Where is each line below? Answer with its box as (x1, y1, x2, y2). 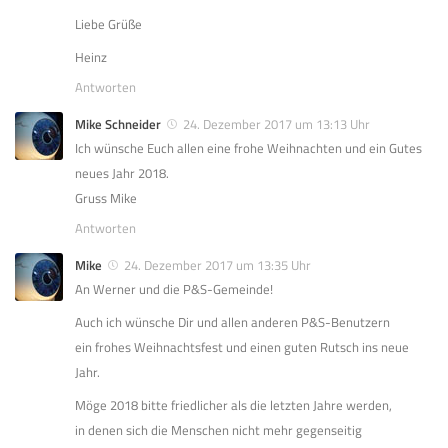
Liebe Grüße (75, 13, 142, 34)
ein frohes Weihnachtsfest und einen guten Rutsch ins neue (75, 336, 409, 357)
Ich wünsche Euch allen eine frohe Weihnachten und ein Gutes (75, 137, 422, 158)
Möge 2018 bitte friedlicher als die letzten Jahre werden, (75, 394, 392, 415)
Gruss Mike (75, 187, 137, 208)
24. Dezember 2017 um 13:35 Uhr (124, 254, 311, 275)
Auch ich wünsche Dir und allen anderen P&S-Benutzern (75, 311, 390, 332)
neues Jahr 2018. (75, 162, 169, 183)
